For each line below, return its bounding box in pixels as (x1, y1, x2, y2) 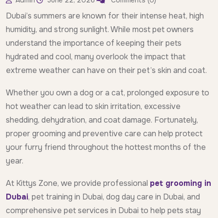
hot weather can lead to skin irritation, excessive (6, 101, 181, 112)
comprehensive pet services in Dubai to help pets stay (6, 205, 201, 216)
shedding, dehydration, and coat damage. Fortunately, (6, 115, 198, 126)
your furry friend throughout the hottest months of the (6, 142, 206, 153)
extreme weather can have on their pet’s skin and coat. (6, 65, 207, 76)
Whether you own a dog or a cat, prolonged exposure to (6, 88, 209, 98)
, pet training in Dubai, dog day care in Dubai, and (28, 192, 200, 202)
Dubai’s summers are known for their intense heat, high (6, 11, 204, 21)
